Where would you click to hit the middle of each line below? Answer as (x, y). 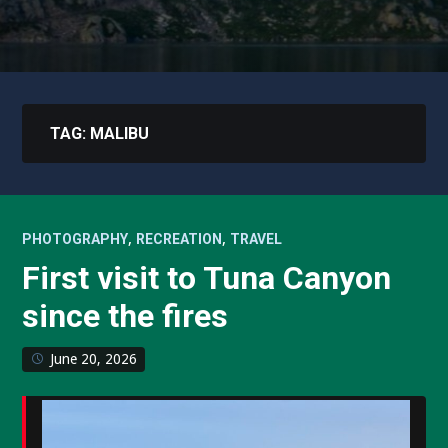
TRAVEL (256, 239)
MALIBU (120, 133)
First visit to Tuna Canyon (207, 278)
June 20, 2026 (94, 359)
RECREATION (179, 239)
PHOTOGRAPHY (75, 239)
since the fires (125, 316)
